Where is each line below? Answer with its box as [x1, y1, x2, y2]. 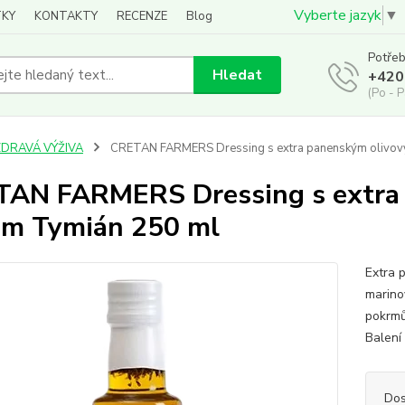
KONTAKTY [34, 8, 98, 24]
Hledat [212, 64, 263, 85]
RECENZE [117, 8, 167, 24]
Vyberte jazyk [294, 5, 381, 26]
